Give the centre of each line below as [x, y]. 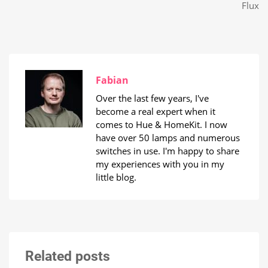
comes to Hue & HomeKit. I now [162, 125]
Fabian [112, 80]
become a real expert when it [156, 112]
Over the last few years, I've [152, 98]
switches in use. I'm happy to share [167, 151]
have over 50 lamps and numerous [168, 138]
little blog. [116, 177]
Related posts [68, 256]
